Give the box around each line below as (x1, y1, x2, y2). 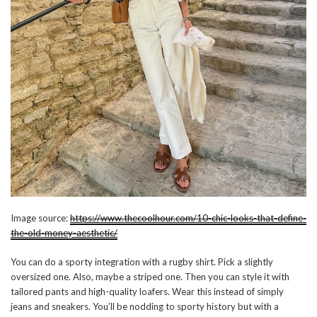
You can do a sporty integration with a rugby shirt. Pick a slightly (11, 255, 273, 267)
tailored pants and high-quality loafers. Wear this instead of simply (11, 285, 284, 297)
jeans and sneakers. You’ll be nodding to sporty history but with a (11, 300, 279, 312)
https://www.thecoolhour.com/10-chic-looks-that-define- (70, 212, 306, 224)
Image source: (11, 212, 70, 224)
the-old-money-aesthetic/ (11, 226, 117, 238)
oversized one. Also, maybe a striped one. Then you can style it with (11, 270, 289, 282)
